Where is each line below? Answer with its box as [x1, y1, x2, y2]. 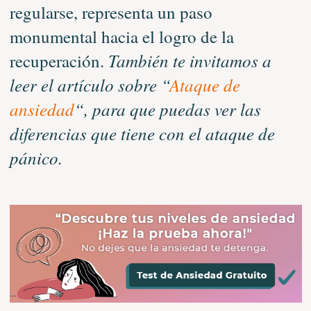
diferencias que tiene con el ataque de [9, 121, 275, 145]
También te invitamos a [108, 48, 271, 72]
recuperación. [9, 49, 108, 72]
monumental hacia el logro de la [9, 24, 234, 48]
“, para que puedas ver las [74, 96, 261, 121]
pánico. [9, 145, 62, 169]
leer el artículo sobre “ [9, 72, 169, 96]
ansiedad [9, 96, 74, 121]
